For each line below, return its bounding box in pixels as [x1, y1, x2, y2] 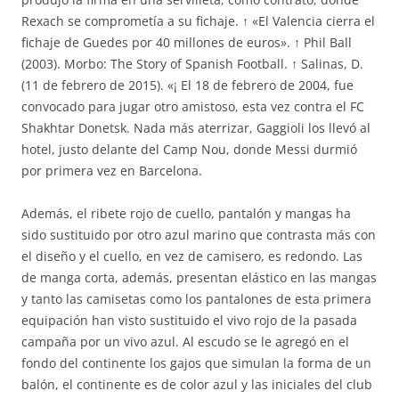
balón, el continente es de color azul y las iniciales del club [21, 376, 372, 393]
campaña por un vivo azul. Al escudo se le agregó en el [21, 333, 349, 350]
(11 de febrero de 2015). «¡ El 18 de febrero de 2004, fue [21, 77, 354, 94]
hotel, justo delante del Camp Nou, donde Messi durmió [21, 141, 357, 158]
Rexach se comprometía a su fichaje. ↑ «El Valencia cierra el [21, 12, 375, 29]
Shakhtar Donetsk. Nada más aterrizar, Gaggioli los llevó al [21, 119, 370, 136]
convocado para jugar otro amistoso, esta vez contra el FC [21, 98, 364, 115]
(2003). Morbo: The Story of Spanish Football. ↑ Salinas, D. [21, 55, 363, 72]
